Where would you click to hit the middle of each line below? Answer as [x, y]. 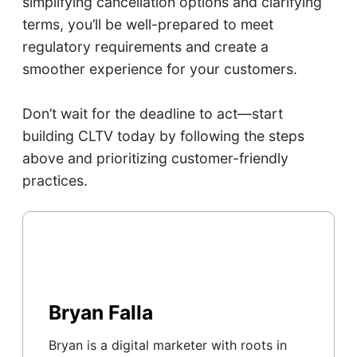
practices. [55, 180]
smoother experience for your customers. [159, 69]
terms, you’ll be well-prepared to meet [147, 24]
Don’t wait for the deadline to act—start [152, 113]
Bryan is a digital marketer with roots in [167, 345]
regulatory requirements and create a [145, 46]
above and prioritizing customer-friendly [155, 158]
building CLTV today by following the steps [163, 135]
